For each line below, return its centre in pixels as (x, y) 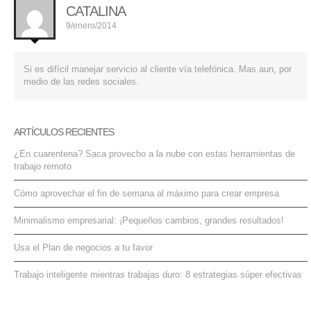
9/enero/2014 (91, 26)
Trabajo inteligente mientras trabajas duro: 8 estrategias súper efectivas (158, 275)
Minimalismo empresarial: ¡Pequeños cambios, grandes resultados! (149, 221)
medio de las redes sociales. (81, 82)
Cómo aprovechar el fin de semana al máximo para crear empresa (146, 194)
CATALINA (96, 11)
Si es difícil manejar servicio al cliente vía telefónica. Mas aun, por (158, 69)
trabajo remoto (43, 167)
